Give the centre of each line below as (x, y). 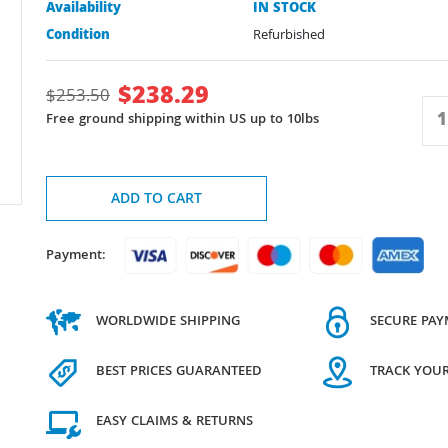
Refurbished (289, 36)
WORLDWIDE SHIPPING (168, 321)
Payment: (76, 256)
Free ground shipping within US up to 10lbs (182, 119)
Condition (78, 36)
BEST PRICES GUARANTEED (179, 371)
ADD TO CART (156, 200)
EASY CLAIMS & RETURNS (174, 421)
